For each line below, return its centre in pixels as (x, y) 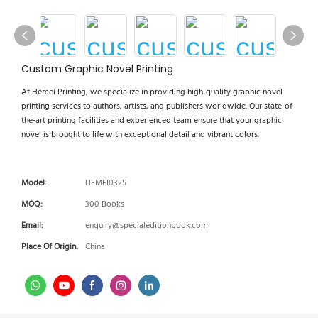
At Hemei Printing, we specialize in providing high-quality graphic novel (152, 92)
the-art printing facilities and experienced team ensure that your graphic (152, 121)
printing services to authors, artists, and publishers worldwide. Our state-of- (158, 106)
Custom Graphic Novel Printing (97, 69)
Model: (34, 183)
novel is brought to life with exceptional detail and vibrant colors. (140, 135)
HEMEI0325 (106, 183)
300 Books (105, 204)
